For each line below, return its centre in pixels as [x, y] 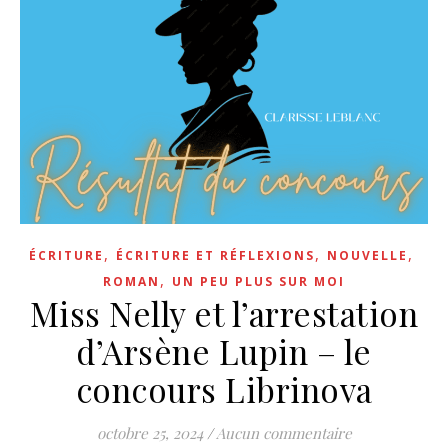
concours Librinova [224, 389]
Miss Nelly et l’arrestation [224, 313]
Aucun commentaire [283, 433]
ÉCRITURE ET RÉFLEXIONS [215, 255]
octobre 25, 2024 [149, 433]
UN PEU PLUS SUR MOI [258, 281]
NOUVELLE [367, 255]
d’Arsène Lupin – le [224, 351]
